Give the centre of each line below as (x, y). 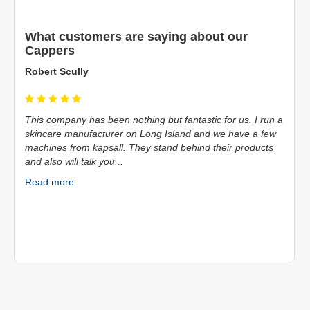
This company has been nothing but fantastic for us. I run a (154, 120)
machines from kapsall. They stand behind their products (149, 148)
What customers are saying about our (136, 37)
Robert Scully (57, 72)
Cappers (50, 51)
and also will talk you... (74, 162)
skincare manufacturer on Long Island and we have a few (151, 134)
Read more (49, 182)
